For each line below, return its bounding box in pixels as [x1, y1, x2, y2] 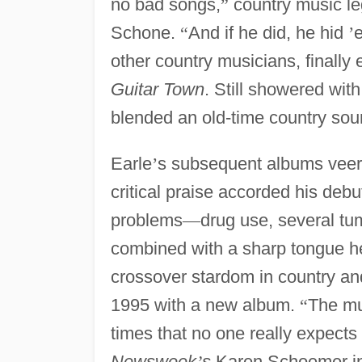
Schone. [110, 22, 180, 43]
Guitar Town [110, 78, 204, 99]
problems [110, 209, 183, 230]
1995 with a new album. [110, 294, 300, 315]
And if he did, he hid [187, 22, 348, 43]
